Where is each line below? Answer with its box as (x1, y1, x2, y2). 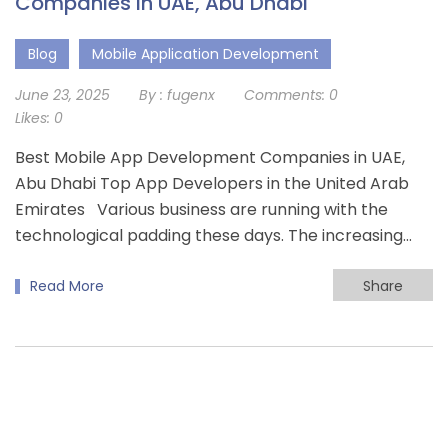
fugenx (167, 85, 215, 106)
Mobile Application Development (92, 44, 319, 65)
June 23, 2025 (15, 85, 110, 106)
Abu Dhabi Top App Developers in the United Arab (15, 172, 409, 196)
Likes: (15, 108, 50, 129)
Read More (30, 276, 104, 297)
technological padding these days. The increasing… (15, 224, 412, 248)
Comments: (244, 85, 325, 106)
